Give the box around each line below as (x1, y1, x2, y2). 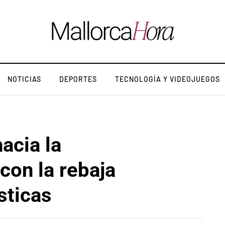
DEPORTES (59, 75, 97, 83)
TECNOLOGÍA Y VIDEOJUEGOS (115, 75, 220, 83)
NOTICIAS (8, 75, 41, 83)
